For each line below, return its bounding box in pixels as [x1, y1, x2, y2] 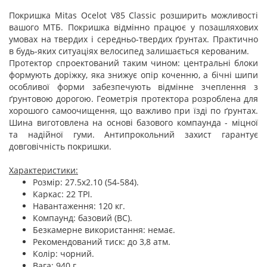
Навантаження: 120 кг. [33, 200, 125, 212]
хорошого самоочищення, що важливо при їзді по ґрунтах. [9, 105, 258, 116]
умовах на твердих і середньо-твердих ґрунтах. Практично [9, 33, 258, 45]
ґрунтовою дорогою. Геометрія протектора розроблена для [9, 93, 258, 104]
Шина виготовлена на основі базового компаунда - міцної [9, 117, 258, 128]
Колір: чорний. [33, 248, 94, 259]
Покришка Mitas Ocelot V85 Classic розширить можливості [9, 10, 258, 21]
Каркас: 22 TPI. [33, 188, 92, 200]
